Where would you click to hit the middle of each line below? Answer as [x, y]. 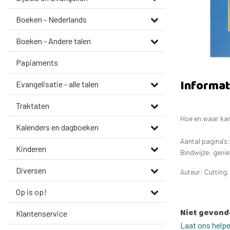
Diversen [31, 170]
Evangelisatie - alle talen [57, 84]
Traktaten [33, 106]
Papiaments [37, 62]
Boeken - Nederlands [51, 19]
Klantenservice [42, 213]
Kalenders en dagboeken [57, 127]
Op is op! [31, 192]
